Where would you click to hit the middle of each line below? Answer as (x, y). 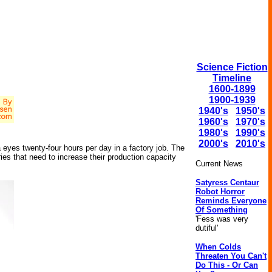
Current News (219, 164)
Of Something (222, 210)
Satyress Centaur (227, 182)
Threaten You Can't (231, 256)
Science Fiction (232, 67)
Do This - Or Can (227, 265)
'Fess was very (222, 219)
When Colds (218, 247)
